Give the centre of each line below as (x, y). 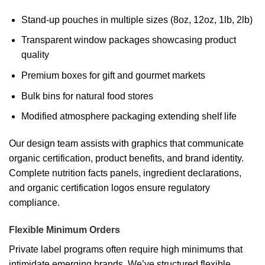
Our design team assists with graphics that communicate (126, 143)
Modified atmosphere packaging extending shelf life (129, 117)
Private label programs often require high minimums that (126, 249)
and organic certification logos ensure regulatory (109, 188)
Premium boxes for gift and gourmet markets (113, 75)
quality (35, 55)
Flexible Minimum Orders (64, 230)
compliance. (34, 202)
